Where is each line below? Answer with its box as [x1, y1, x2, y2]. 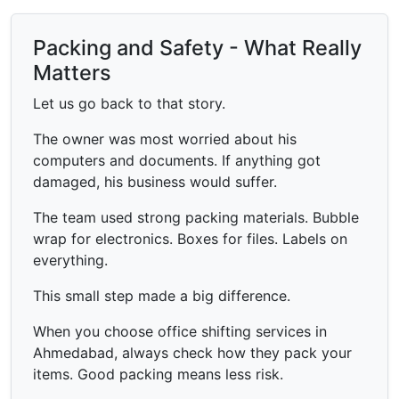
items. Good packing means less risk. [33, 364, 283, 383]
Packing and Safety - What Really [33, 34, 362, 61]
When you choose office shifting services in [33, 322, 327, 340]
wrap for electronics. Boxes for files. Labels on [33, 229, 347, 248]
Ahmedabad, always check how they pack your [33, 343, 352, 362]
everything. [33, 250, 108, 269]
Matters [33, 59, 111, 85]
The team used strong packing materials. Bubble [33, 208, 359, 226]
